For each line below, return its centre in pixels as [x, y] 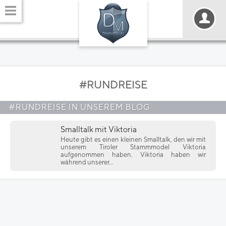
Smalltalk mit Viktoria [99, 129]
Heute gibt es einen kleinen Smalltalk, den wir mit [133, 139]
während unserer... [87, 162]
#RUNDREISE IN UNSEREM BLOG [80, 107]
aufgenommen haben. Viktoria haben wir [133, 155]
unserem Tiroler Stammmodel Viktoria [133, 147]
